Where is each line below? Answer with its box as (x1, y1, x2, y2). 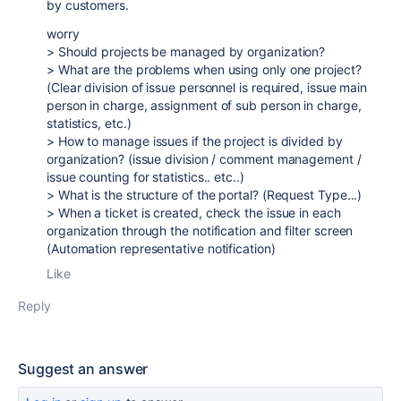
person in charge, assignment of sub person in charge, (47, 98, 362, 113)
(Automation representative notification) (47, 241, 276, 256)
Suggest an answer (18, 360, 149, 378)
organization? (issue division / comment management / (47, 151, 362, 166)
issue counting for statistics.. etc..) (47, 169, 244, 184)
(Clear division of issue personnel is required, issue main (47, 80, 368, 95)
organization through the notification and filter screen (47, 223, 354, 238)
